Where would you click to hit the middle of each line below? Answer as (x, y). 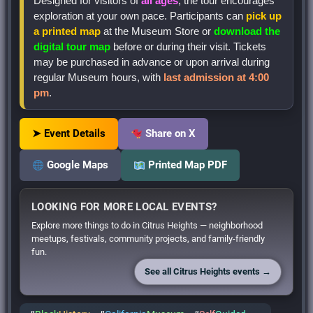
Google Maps (77, 165)
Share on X (169, 134)
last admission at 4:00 (217, 78)
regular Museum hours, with (99, 78)
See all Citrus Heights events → (208, 272)
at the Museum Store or (158, 32)
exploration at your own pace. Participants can (140, 16)
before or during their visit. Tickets (189, 47)
